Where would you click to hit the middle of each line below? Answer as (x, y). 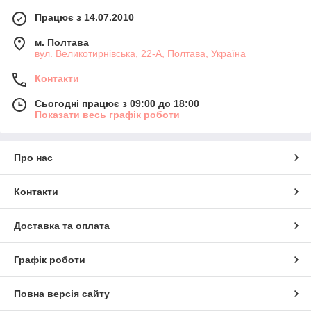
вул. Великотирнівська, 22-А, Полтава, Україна (140, 54)
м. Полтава (62, 43)
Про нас (33, 158)
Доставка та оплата (62, 226)
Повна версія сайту (62, 294)
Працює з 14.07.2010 (84, 18)
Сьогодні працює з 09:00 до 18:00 (117, 104)
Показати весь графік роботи (107, 115)
